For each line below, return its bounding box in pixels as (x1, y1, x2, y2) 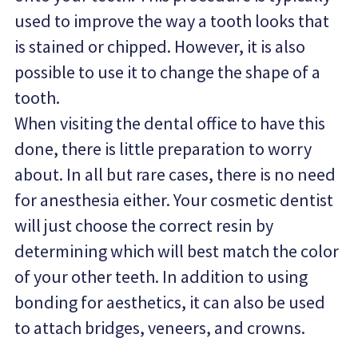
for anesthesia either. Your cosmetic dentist (14, 189, 334, 211)
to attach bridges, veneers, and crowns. (14, 316, 306, 339)
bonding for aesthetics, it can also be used (14, 291, 326, 313)
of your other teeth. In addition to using (14, 265, 308, 288)
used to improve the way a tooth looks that (14, 10, 330, 32)
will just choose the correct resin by (14, 214, 274, 237)
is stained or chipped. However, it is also (14, 35, 306, 58)
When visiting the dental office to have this (14, 112, 326, 134)
